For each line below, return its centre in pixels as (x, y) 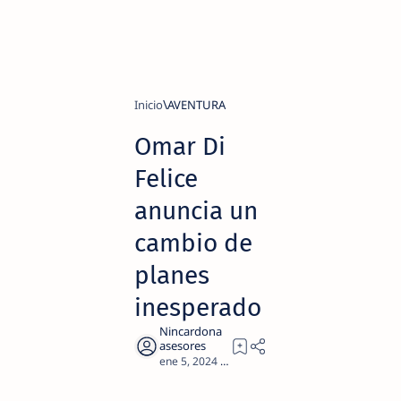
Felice (166, 179)
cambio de (193, 243)
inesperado (198, 307)
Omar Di (180, 146)
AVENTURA (196, 105)
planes (172, 275)
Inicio (149, 105)
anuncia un (196, 211)
